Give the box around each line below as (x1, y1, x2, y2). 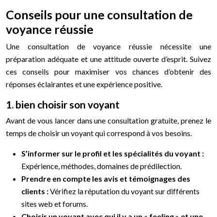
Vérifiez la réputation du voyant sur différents (50, 186, 200, 196)
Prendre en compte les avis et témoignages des (21, 173, 190, 183)
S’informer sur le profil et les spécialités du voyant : (21, 148, 204, 158)
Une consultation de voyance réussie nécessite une (6, 41, 211, 51)
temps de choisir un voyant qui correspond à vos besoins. (6, 128, 192, 138)
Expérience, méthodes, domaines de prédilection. (21, 161, 182, 170)
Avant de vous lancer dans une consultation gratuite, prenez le (6, 115, 211, 125)
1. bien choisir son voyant (6, 98, 120, 110)
